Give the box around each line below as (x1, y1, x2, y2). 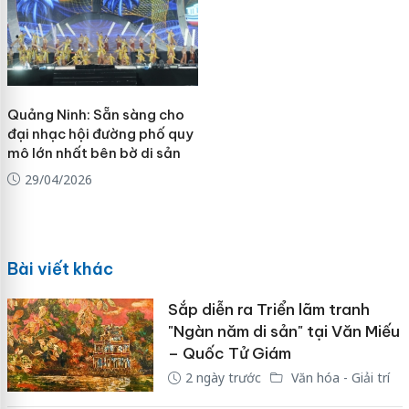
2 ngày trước (184, 369, 261, 387)
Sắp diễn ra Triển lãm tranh (167, 299, 370, 320)
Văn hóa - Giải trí (287, 369, 390, 387)
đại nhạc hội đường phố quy (6, 124, 194, 142)
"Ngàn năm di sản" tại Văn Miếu (167, 321, 400, 342)
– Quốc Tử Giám (167, 343, 291, 364)
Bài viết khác (6, 258, 113, 280)
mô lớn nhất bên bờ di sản (6, 143, 181, 162)
